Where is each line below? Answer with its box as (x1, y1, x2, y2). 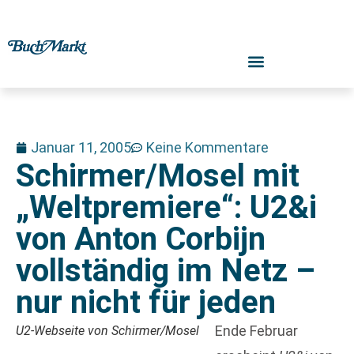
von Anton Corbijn (16, 220, 265, 258)
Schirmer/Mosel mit (16, 157, 299, 194)
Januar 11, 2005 (31, 139, 131, 156)
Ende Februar (215, 322, 298, 339)
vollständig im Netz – (16, 252, 315, 289)
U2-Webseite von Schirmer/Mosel (16, 323, 199, 338)
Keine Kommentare (146, 139, 269, 156)
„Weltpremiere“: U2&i (16, 189, 317, 226)
